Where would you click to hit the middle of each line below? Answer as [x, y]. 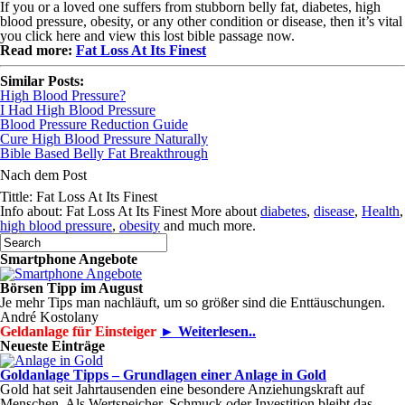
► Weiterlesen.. [208, 331]
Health [381, 211]
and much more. [208, 226]
